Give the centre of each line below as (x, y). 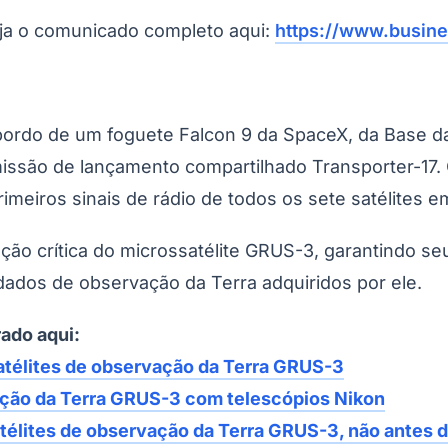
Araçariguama (121, 169)
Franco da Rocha (324, 169)
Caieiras (244, 169)
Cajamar (192, 169)
